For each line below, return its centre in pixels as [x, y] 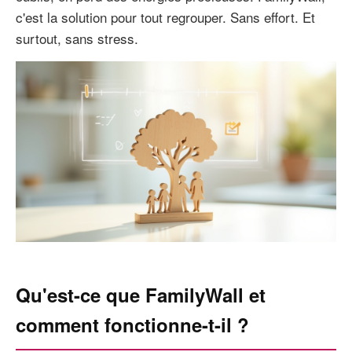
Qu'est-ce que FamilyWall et [141, 294]
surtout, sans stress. [77, 38]
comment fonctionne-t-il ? [132, 324]
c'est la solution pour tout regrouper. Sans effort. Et [165, 17]
